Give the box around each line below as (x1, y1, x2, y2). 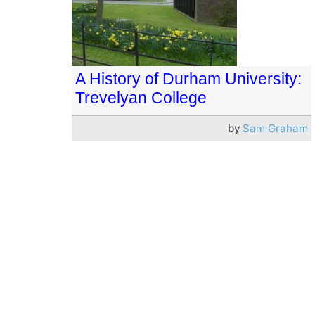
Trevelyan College (75, 88, 207, 107)
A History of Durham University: (75, 69, 302, 88)
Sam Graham (242, 121, 308, 135)
